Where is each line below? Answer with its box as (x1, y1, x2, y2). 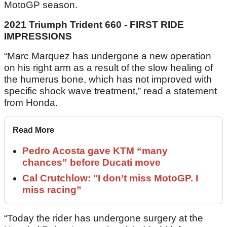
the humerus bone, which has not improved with (4, 74, 212, 85)
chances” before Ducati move (22, 157, 161, 168)
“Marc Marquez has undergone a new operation (4, 51, 211, 62)
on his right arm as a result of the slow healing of (4, 62, 213, 73)
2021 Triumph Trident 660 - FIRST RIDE (4, 19, 184, 30)
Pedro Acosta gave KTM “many (22, 145, 168, 157)
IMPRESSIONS (4, 31, 72, 42)
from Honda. (4, 97, 58, 108)
